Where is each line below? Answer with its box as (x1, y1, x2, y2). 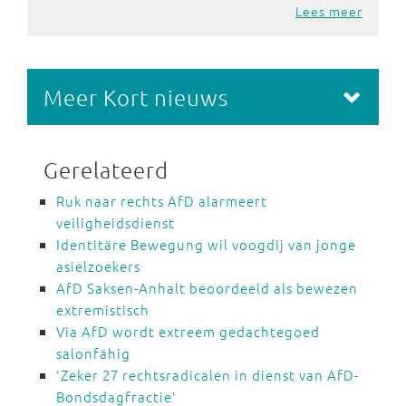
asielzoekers (56, 256, 140, 275)
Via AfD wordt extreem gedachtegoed (56, 322, 320, 341)
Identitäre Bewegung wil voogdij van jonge (56, 235, 356, 254)
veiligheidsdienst (56, 213, 175, 232)
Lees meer (295, 2, 362, 20)
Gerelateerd (43, 156, 169, 183)
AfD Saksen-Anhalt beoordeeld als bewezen (56, 278, 358, 297)
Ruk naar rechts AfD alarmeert (56, 191, 267, 210)
